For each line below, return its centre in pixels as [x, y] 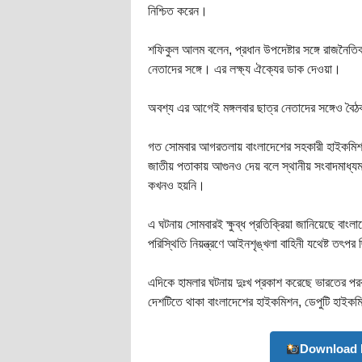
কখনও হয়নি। [176, 185]
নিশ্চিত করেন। [177, 11]
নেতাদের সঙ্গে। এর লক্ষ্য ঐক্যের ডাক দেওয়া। [244, 69]
